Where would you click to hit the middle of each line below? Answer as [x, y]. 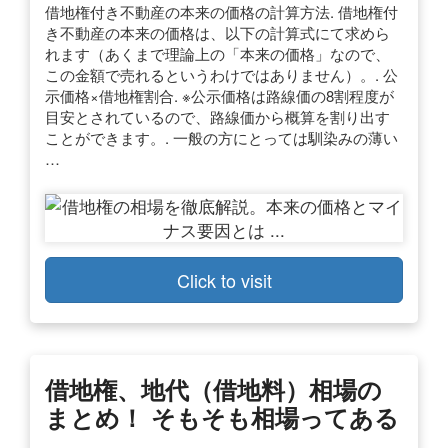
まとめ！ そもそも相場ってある [222, 416]
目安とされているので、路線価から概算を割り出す [217, 116]
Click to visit [224, 279]
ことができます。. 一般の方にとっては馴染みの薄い [221, 137]
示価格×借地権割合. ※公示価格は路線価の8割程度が [219, 95]
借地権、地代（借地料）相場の [213, 388]
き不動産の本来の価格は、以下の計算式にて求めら [217, 32]
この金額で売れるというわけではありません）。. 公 [221, 74]
